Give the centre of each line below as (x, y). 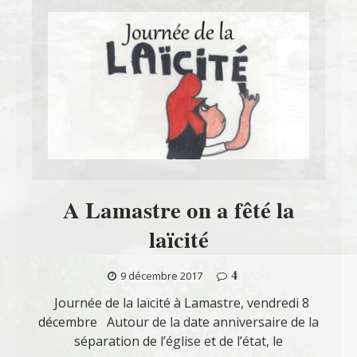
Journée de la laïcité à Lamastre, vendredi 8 (178, 303)
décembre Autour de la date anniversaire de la (178, 322)
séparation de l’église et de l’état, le (178, 341)
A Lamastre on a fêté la (178, 211)
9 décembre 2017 (161, 276)
